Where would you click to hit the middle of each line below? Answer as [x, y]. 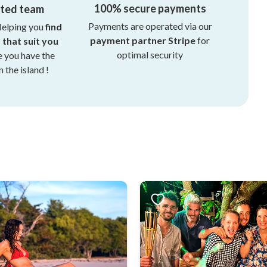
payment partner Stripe [143, 41]
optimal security [150, 55]
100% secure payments [150, 9]
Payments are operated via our [150, 26]
